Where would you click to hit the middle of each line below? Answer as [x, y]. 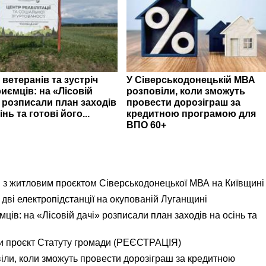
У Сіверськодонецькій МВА [191, 80]
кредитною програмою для [191, 113]
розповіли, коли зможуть [186, 91]
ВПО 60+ [146, 125]
